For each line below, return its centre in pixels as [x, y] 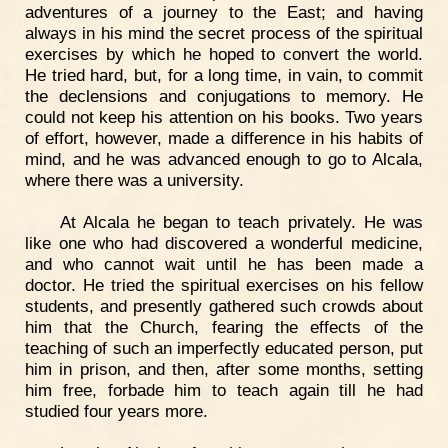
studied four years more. [116, 411]
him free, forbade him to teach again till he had [224, 390]
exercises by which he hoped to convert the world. [224, 54]
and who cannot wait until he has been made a [224, 264]
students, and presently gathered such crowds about [224, 306]
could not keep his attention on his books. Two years [224, 117]
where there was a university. [134, 180]
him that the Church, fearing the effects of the [224, 327]
